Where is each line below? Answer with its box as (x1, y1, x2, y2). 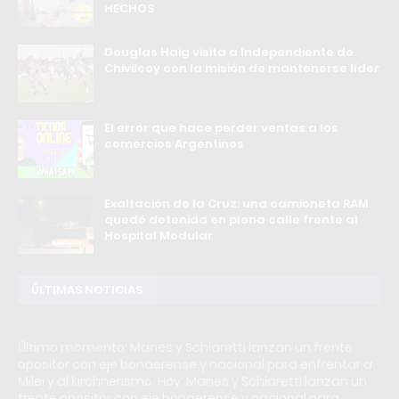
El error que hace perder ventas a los (104, 118, 338, 136)
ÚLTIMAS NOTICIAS (31, 281, 142, 298)
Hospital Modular (104, 226, 213, 244)
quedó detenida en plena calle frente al (104, 210, 358, 228)
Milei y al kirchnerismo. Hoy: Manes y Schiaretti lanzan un (18, 371, 367, 390)
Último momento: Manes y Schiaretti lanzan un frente (18, 338, 353, 356)
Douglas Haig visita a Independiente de (104, 43, 354, 61)
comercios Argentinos (104, 134, 244, 152)
